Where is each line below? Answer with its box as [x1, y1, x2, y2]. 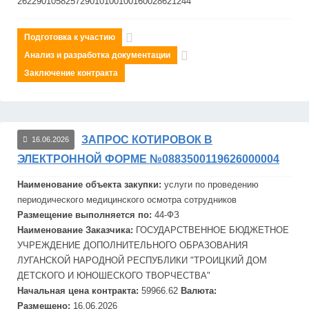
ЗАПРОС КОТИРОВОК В [81, 133, 212, 146]
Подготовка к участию [24, 32, 115, 42]
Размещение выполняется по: [17, 210, 154, 220]
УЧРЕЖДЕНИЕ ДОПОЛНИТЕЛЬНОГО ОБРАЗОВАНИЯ [17, 240, 248, 250]
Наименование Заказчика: [17, 225, 136, 235]
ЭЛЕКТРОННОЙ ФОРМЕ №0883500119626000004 [17, 153, 279, 165]
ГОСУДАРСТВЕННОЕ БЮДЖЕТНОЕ [136, 225, 289, 235]
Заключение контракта [24, 68, 118, 78]
